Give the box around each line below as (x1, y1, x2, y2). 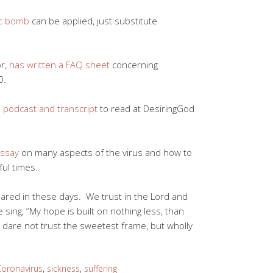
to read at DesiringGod (97, 102, 194, 115)
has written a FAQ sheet (9, 58, 110, 71)
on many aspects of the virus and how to (19, 146, 192, 158)
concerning (110, 58, 158, 71)
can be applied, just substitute (29, 14, 157, 27)
